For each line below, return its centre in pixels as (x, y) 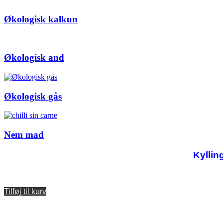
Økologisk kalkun (41, 19)
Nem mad (24, 135)
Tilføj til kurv (25, 191)
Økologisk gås (33, 96)
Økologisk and (34, 58)
